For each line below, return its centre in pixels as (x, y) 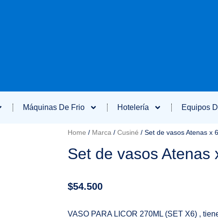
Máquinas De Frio (54, 107)
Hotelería (133, 107)
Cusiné (128, 132)
